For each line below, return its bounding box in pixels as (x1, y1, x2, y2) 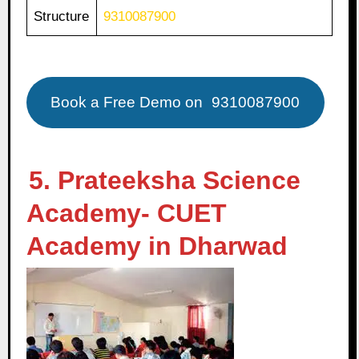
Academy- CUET (26, 198, 227, 228)
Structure (34, 9, 90, 25)
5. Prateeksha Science (28, 165, 301, 195)
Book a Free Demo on (50, 94, 208, 111)
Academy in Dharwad (26, 231, 288, 260)
